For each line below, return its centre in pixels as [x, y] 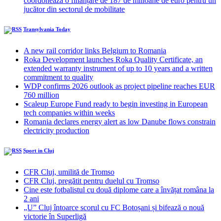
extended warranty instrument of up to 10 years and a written [118, 69]
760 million [41, 95]
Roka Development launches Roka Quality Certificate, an [113, 60]
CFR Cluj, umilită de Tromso [69, 172]
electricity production [56, 131]
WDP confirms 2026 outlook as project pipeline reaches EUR [119, 86]
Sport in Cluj [39, 151]
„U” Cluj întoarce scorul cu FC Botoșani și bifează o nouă [114, 208]
